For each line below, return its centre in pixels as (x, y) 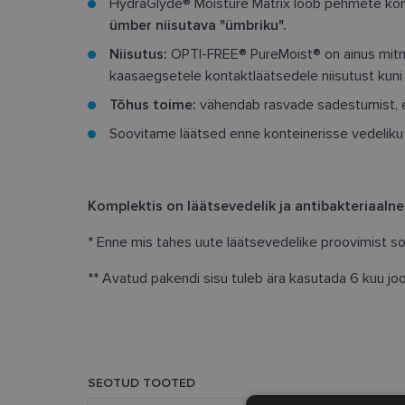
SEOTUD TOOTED (141, 383)
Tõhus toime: (155, 105)
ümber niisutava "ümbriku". (198, 25)
